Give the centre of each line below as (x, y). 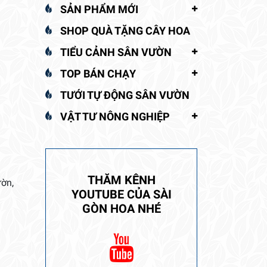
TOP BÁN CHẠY (98, 73)
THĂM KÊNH (121, 180)
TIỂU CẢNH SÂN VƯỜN (116, 52)
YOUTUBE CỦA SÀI (121, 194)
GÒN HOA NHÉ (121, 208)
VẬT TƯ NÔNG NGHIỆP (115, 116)
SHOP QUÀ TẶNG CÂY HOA (125, 30)
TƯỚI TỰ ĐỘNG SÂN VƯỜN (125, 95)
